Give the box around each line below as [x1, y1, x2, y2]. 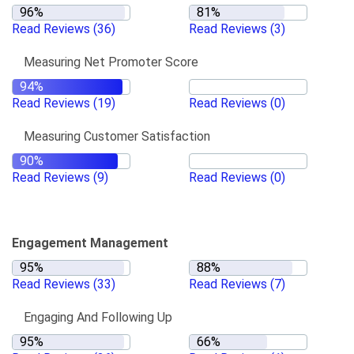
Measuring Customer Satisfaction [24, 129, 210, 144]
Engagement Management [12, 235, 168, 250]
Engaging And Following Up [24, 310, 172, 325]
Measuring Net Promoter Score [24, 55, 198, 70]
